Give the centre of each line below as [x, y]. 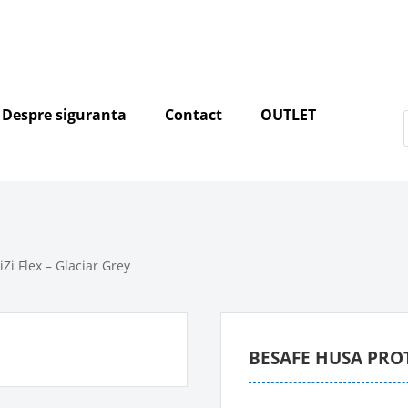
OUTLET [289, 115]
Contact [194, 115]
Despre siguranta [65, 115]
